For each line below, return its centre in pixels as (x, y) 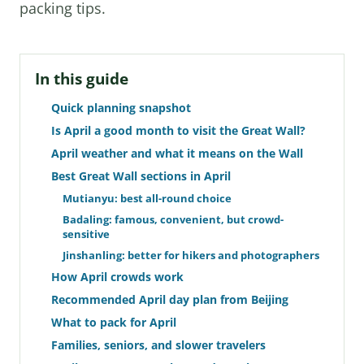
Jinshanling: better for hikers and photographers (191, 255)
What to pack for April (114, 322)
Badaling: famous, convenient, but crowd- (173, 219)
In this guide (82, 79)
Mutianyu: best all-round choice (147, 198)
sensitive (86, 234)
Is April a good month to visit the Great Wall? (178, 130)
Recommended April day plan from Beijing (170, 299)
